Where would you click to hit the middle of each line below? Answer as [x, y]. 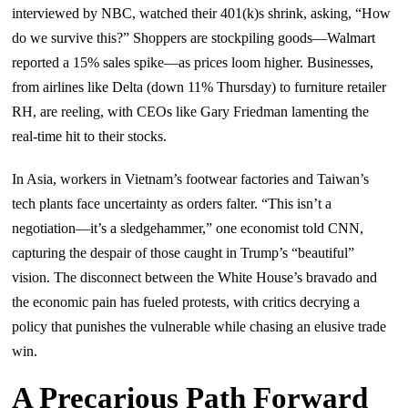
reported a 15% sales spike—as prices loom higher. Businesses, [193, 62]
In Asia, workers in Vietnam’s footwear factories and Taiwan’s [191, 178]
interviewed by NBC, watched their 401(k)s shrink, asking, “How [202, 13]
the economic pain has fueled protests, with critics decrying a [186, 301]
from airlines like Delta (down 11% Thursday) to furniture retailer [199, 87]
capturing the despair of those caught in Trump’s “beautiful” [184, 252]
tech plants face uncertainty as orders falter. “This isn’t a [172, 203]
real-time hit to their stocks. [90, 136]
